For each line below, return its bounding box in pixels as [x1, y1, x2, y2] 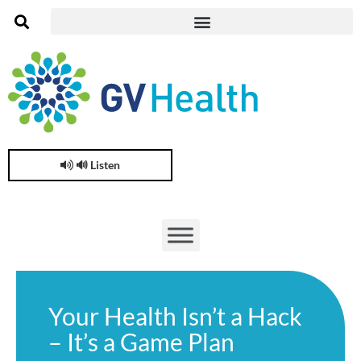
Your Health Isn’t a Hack [48, 301, 302, 330]
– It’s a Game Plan [48, 326, 234, 356]
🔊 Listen [75, 157, 121, 172]
